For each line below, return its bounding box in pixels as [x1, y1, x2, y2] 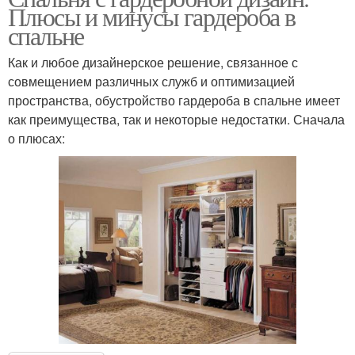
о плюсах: [8, 128, 65, 147]
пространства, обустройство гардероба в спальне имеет [8, 90, 340, 109]
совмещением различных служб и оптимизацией [8, 71, 295, 90]
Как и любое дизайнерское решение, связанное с [8, 52, 298, 71]
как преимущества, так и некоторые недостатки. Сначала [8, 109, 345, 128]
